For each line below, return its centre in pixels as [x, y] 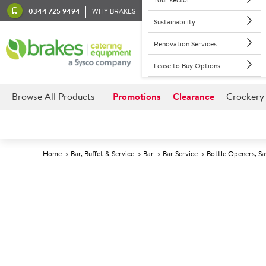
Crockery [245, 96]
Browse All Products [53, 96]
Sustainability [174, 21]
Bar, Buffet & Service [102, 153]
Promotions [137, 96]
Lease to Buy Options [187, 65]
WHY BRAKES [114, 11]
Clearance [194, 96]
